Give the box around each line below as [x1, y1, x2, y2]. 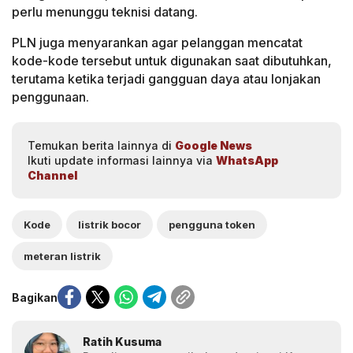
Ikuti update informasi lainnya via [28, 154, 216, 168]
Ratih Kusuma [83, 334, 162, 348]
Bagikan [12, 290, 58, 304]
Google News [175, 139, 252, 153]
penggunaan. [12, 89, 89, 106]
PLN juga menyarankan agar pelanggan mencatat [12, 35, 303, 51]
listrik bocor [78, 218, 141, 232]
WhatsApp [216, 154, 278, 168]
